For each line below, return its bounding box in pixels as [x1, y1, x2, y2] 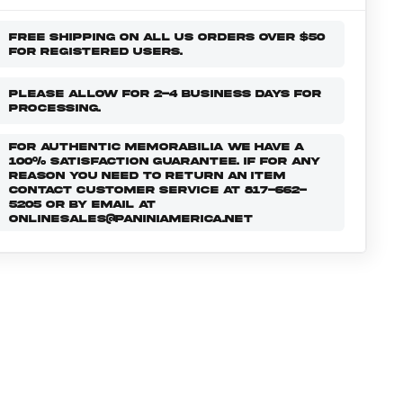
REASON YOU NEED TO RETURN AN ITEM [8, 169, 285, 183]
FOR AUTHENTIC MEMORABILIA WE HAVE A [8, 140, 304, 154]
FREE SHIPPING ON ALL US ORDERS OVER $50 [8, 31, 325, 44]
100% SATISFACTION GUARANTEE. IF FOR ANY [8, 155, 320, 168]
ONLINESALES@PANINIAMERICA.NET [8, 212, 253, 226]
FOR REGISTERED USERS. [8, 45, 183, 58]
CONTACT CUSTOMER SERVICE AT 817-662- [8, 184, 307, 197]
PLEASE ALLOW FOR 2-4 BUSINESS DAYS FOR [8, 87, 321, 101]
